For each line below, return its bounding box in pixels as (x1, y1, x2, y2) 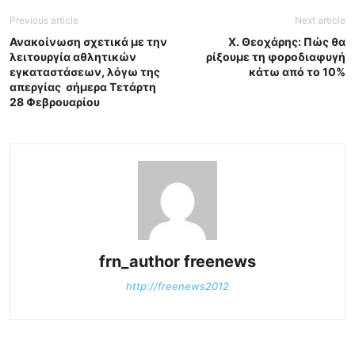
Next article (295, 14, 345, 27)
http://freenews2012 (126, 280, 229, 293)
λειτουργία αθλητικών (10, 50, 136, 64)
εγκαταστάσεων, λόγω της (10, 65, 160, 79)
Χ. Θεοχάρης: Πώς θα (228, 35, 345, 49)
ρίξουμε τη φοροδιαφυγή (206, 50, 345, 64)
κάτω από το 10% (249, 65, 345, 79)
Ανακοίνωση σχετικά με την (10, 35, 167, 49)
